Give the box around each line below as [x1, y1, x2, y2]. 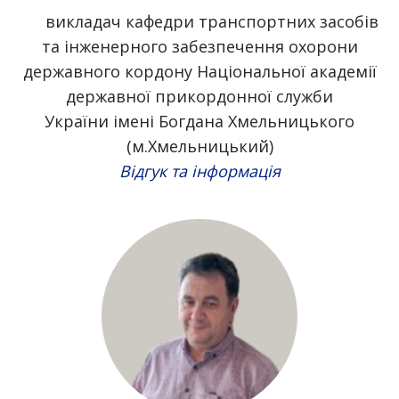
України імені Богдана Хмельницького [45, 110, 354, 132]
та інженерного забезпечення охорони [41, 36, 358, 57]
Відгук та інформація [118, 160, 281, 182]
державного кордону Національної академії [22, 61, 377, 82]
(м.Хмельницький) [126, 135, 273, 157]
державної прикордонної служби [66, 85, 333, 107]
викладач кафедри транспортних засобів [45, 11, 379, 32]
